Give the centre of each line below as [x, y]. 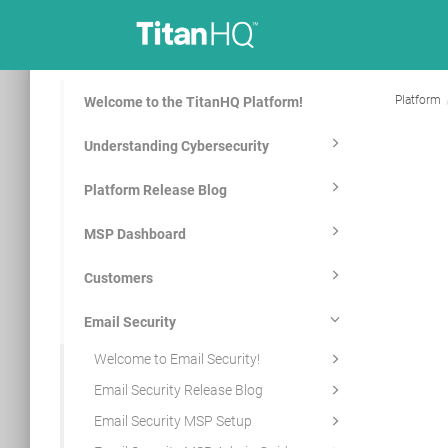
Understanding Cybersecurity [176, 146]
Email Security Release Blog [178, 390]
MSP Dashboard [134, 234]
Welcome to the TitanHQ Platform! [193, 102]
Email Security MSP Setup [172, 421]
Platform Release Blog [155, 190]
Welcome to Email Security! [176, 359]
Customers [118, 278]
